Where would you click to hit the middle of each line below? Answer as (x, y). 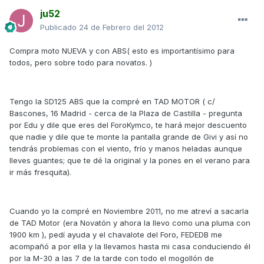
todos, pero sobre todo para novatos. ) (81, 63)
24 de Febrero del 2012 (121, 27)
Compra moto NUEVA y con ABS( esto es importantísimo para (122, 51)
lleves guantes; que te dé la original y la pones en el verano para (130, 161)
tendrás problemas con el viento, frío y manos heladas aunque (126, 149)
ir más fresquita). (40, 172)
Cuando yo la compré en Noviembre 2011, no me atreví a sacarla (129, 211)
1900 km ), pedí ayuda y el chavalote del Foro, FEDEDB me (116, 235)
